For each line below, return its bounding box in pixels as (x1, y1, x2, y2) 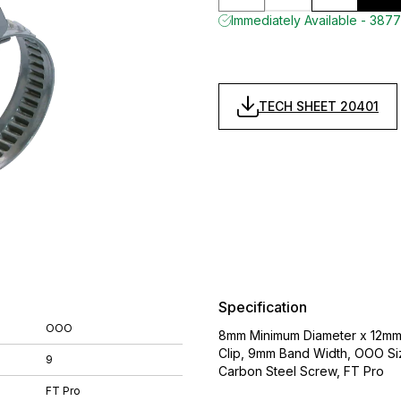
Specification (218, 298, 307, 316)
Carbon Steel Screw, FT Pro (218, 363, 384, 379)
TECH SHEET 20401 (259, 98, 379, 114)
